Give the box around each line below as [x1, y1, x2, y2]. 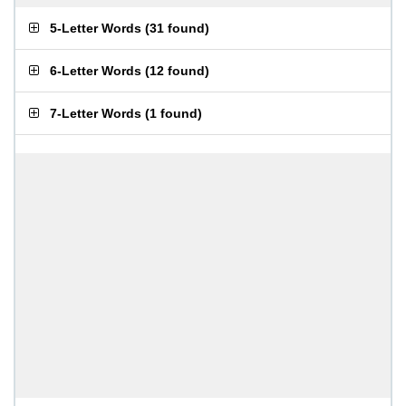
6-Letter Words [50, 63, 141, 78]
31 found [150, 21, 205, 35]
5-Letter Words [50, 21, 141, 35]
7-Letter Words [50, 106, 141, 121]
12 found [150, 63, 205, 78]
